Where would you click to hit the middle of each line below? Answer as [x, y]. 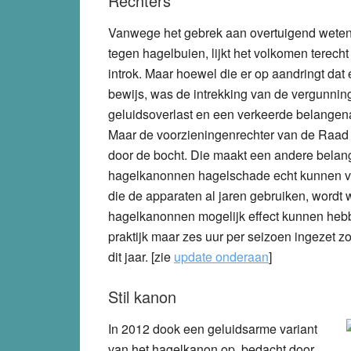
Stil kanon [142, 296]
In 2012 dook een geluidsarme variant [213, 328]
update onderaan [221, 256]
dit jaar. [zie [141, 256]
